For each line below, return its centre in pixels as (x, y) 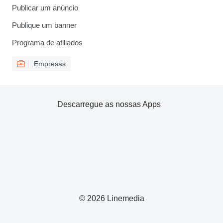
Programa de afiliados (47, 42)
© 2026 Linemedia (111, 198)
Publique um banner (44, 25)
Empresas (50, 63)
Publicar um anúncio (45, 7)
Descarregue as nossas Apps (109, 104)
